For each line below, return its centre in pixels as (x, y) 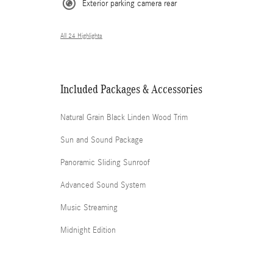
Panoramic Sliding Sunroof (105, 163)
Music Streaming (89, 208)
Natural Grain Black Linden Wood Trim (124, 118)
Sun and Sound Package (102, 140)
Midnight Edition (88, 230)
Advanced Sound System (103, 185)
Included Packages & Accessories (131, 89)
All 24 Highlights (81, 36)
